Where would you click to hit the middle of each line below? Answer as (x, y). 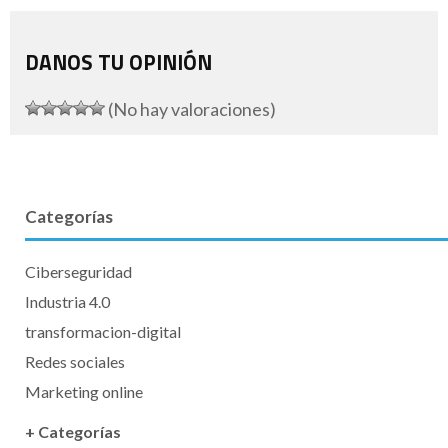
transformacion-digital (103, 331)
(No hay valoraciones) (190, 108)
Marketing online (84, 391)
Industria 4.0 (67, 301)
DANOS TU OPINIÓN (118, 61)
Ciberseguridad (78, 271)
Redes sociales (75, 361)
